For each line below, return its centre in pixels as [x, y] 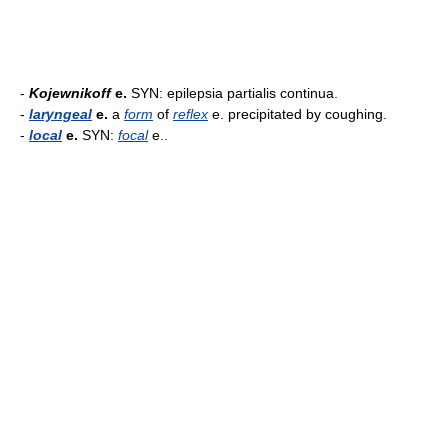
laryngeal [60, 114]
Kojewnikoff [70, 93]
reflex [190, 114]
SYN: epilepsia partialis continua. [232, 93]
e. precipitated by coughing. [297, 114]
